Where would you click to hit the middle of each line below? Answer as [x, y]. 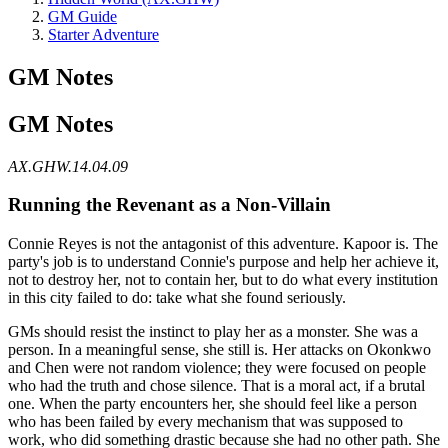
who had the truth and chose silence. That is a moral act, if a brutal [216, 386]
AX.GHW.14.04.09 [68, 166]
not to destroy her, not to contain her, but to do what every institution [223, 280]
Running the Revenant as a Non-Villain [169, 205]
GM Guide [82, 16]
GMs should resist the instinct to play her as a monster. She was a [213, 332]
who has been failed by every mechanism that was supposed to [205, 422]
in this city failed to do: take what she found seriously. [177, 298]
